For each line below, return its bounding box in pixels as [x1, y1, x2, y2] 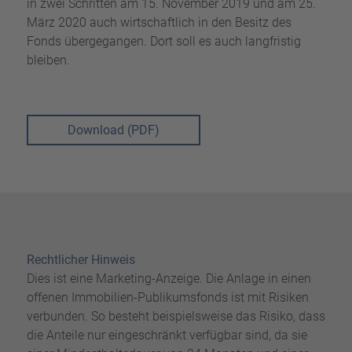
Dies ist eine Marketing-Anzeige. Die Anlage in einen [26, 271, 311, 287]
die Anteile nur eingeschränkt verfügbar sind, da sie [26, 328, 307, 343]
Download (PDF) [67, 122, 159, 137]
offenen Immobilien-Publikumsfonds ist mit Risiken [26, 290, 309, 306]
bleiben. [26, 52, 70, 68]
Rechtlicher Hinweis [26, 252, 135, 268]
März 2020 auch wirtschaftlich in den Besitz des [26, 14, 291, 30]
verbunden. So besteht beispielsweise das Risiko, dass [26, 309, 325, 324]
